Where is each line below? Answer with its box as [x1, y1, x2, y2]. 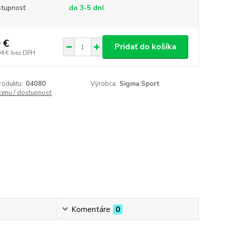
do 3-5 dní [68, 3, 104, 13]
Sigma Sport [120, 79, 160, 88]
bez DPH [11, 48, 35, 57]
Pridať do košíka [114, 41, 176, 52]
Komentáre [71, 204, 110, 214]
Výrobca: [90, 79, 118, 88]
